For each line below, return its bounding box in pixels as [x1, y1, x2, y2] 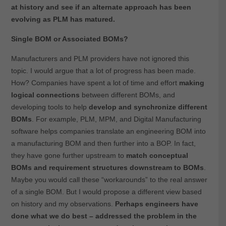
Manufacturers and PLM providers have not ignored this [11, 54, 189, 63]
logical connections [11, 91, 80, 99]
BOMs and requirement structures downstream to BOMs [11, 163, 204, 172]
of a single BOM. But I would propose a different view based [11, 188, 202, 196]
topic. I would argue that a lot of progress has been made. [11, 67, 196, 75]
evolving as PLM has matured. [11, 15, 115, 24]
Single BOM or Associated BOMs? [11, 35, 128, 43]
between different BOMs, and [79, 91, 175, 99]
